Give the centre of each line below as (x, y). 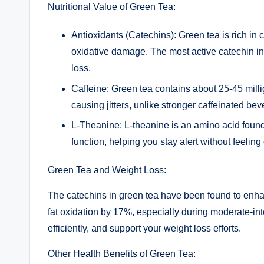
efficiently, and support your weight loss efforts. (144, 228)
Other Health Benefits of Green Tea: (122, 253)
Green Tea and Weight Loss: (107, 170)
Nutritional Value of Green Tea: (112, 7)
